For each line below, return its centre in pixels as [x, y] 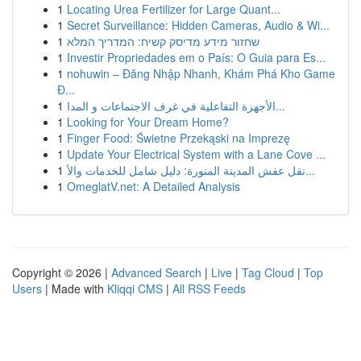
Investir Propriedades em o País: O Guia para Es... [196, 57]
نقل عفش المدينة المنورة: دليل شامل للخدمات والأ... [310, 170]
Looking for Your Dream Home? [148, 122]
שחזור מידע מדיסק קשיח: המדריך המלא [163, 41]
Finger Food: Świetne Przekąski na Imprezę [178, 138]
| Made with [75, 288]
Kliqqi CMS [135, 288]
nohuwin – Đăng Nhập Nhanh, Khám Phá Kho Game [201, 73]
